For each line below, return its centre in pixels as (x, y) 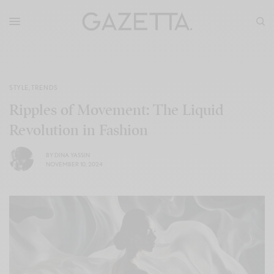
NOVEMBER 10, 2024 (74, 164)
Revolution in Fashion (79, 130)
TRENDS (45, 87)
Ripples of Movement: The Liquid (116, 110)
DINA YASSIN (72, 154)
